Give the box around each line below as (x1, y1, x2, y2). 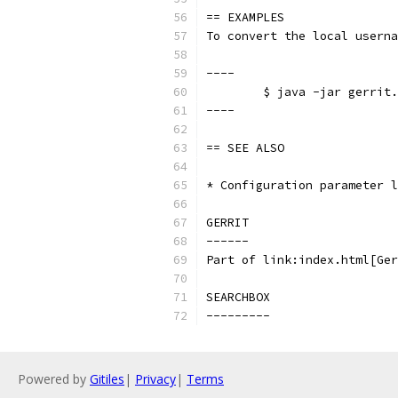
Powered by (18, 370, 90, 387)
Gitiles (90, 370, 124, 387)
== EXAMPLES (206, 10, 284, 25)
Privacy (135, 370, 176, 387)
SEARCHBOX (206, 290, 270, 305)
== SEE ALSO (206, 140, 284, 155)
